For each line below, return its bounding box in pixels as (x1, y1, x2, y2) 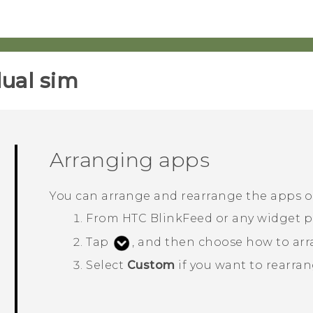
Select (86, 259, 127, 272)
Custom (126, 259, 175, 272)
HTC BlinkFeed (122, 212, 213, 226)
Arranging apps (50, 147, 210, 172)
